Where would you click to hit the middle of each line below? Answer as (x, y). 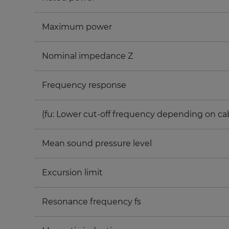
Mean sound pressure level (97, 143)
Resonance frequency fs (92, 202)
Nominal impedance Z (88, 56)
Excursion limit (73, 173)
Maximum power (77, 27)
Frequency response (84, 85)
